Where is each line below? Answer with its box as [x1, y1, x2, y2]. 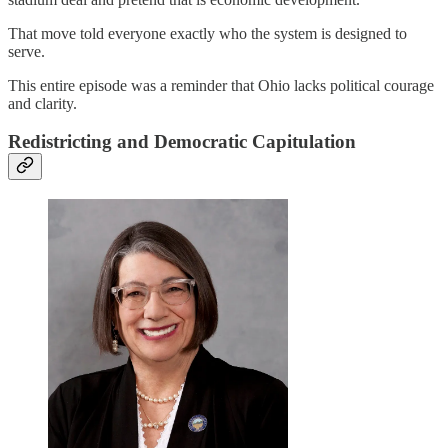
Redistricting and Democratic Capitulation [8, 131, 356, 153]
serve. [8, 42, 45, 60]
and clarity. [8, 94, 77, 112]
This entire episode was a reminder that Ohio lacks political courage [8, 76, 434, 94]
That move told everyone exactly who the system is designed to [8, 24, 407, 42]
